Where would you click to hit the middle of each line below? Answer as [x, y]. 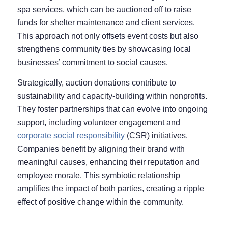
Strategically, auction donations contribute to [96, 82]
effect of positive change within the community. [100, 202]
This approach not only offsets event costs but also [108, 36]
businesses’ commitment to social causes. [92, 63]
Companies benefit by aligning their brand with [101, 149]
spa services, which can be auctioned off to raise [104, 10]
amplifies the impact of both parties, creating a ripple [110, 188]
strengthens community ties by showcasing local [104, 49]
